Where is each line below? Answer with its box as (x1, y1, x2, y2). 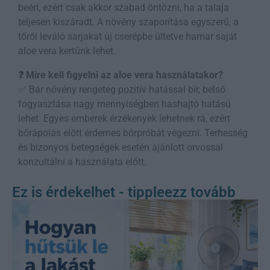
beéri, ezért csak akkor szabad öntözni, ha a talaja (18, 1, 229, 13)
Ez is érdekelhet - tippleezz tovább (12, 183, 236, 201)
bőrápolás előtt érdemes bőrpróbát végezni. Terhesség (18, 127, 248, 139)
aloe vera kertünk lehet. (18, 45, 116, 57)
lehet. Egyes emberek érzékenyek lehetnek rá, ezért (18, 112, 230, 124)
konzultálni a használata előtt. (18, 155, 146, 168)
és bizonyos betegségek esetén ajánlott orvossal (18, 141, 223, 153)
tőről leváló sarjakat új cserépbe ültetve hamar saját (18, 30, 237, 42)
